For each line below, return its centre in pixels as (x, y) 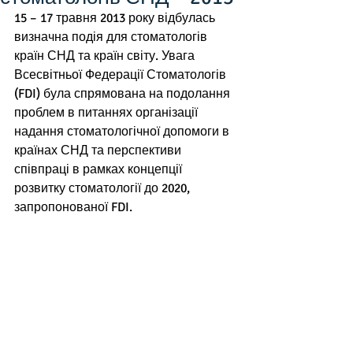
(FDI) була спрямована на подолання (124, 94)
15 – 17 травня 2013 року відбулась (116, 18)
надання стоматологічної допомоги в (123, 132)
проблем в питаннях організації (108, 113)
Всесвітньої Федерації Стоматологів (122, 75)
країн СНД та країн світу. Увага (106, 56)
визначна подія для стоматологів (112, 37)
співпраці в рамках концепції (100, 169)
